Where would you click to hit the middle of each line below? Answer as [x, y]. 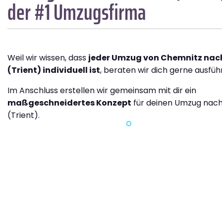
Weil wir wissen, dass [48, 58]
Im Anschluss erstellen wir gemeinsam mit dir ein [102, 91]
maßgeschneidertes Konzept [69, 103]
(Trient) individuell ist [54, 70]
